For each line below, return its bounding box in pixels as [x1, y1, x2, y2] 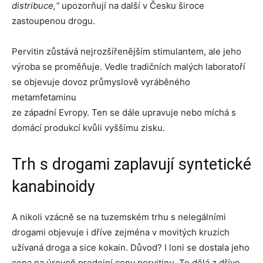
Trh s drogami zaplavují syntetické [12, 155, 251, 174]
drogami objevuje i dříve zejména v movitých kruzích [12, 227, 230, 238]
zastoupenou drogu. [12, 15, 95, 26]
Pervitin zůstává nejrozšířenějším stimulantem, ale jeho [12, 46, 241, 57]
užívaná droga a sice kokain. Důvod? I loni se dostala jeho [12, 242, 249, 253]
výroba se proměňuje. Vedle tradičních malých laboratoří [12, 61, 245, 72]
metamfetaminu [12, 92, 76, 103]
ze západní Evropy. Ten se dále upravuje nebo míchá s [12, 107, 236, 118]
